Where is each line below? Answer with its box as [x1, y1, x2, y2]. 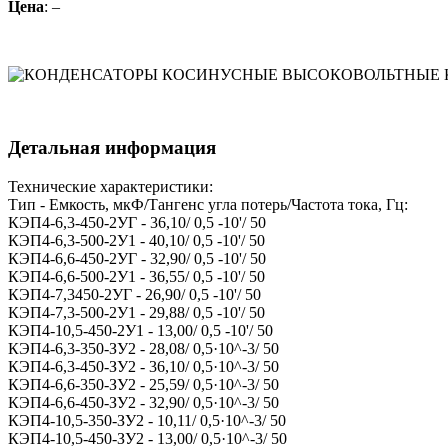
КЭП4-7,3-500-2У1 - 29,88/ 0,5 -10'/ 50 [8, 303, 265, 321]
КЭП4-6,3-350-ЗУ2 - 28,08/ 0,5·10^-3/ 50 [8, 339, 279, 357]
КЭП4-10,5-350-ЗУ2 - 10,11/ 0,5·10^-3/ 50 [8, 411, 286, 429]
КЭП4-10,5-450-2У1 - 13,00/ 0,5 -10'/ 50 [8, 321, 273, 339]
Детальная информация [8, 137, 216, 158]
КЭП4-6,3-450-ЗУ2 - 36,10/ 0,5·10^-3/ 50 [8, 357, 279, 375]
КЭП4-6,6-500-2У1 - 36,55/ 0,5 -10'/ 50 [8, 267, 265, 285]
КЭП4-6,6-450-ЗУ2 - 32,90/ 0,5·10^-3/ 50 [8, 393, 279, 411]
